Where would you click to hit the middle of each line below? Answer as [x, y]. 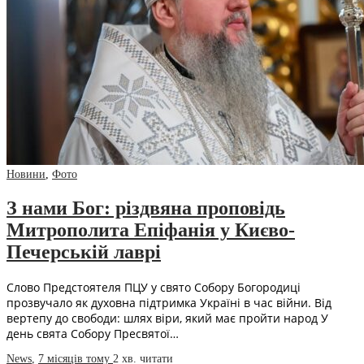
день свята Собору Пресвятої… [93, 333]
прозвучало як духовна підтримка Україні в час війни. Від [169, 302]
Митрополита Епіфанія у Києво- [151, 230]
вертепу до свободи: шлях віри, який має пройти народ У [167, 318]
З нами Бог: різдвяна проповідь [146, 208]
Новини [26, 174]
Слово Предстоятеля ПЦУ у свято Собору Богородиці [154, 287]
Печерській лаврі [84, 251]
